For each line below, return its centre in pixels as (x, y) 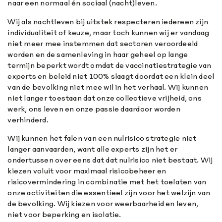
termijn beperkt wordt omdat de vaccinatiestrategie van (110, 65)
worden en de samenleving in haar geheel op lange (98, 54)
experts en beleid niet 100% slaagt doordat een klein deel (111, 76)
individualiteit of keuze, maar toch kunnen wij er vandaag (109, 32)
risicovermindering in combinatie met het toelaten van (107, 181)
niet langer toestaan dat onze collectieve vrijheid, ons (105, 98)
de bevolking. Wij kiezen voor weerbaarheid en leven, (103, 203)
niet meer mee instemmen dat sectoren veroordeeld (103, 43)
